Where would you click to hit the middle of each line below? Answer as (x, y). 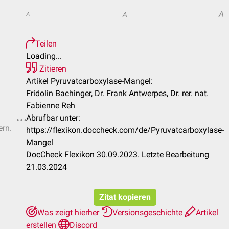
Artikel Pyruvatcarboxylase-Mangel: (89, 81)
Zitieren (52, 69)
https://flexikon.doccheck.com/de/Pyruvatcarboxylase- (125, 130)
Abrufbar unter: (53, 118)
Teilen (46, 44)
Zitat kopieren (125, 197)
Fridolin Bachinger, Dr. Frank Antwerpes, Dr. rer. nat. (117, 93)
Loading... (44, 56)
